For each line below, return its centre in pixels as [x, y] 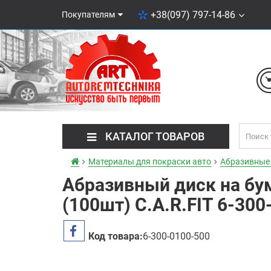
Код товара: [116, 236]
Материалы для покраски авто [150, 162]
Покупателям [88, 15]
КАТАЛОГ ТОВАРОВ [155, 136]
